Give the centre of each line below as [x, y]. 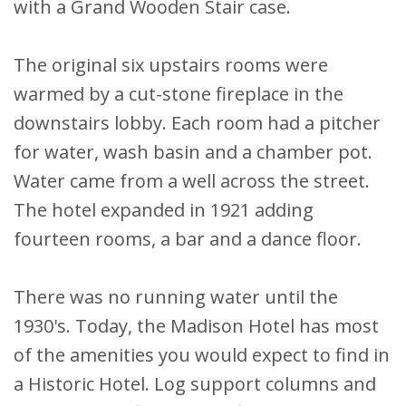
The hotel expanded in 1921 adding [164, 209]
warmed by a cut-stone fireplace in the [179, 93]
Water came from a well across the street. [192, 180]
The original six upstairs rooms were [171, 64]
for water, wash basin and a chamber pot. [193, 151]
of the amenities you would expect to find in [202, 354]
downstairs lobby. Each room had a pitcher [197, 122]
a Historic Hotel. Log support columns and [195, 383]
